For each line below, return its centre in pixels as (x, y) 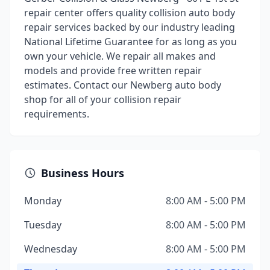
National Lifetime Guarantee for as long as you (130, 42)
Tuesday (43, 225)
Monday (43, 201)
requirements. (57, 114)
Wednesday (51, 249)
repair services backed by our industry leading (130, 27)
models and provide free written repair (113, 71)
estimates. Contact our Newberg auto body (123, 85)
